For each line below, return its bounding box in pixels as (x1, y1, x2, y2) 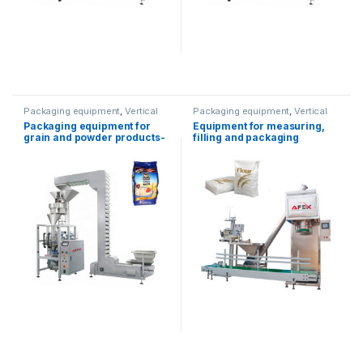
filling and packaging (193, 130, 300, 143)
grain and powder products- (23, 130, 165, 143)
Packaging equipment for (23, 119, 151, 132)
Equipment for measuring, (193, 119, 325, 132)
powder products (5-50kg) (193, 142, 324, 155)
